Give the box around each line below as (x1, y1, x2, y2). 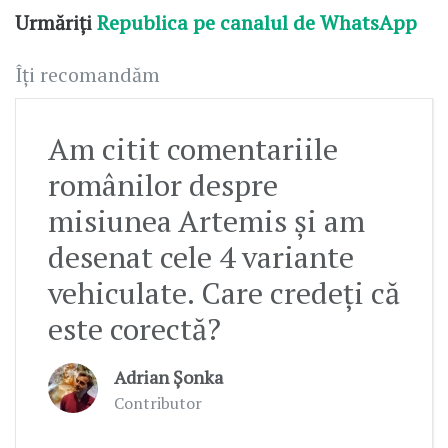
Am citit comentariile (48, 128, 338, 169)
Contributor (114, 391, 202, 414)
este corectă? (48, 308, 221, 349)
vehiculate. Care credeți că (48, 272, 400, 313)
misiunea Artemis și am (48, 200, 365, 241)
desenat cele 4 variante (48, 236, 354, 277)
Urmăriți (15, 8, 97, 36)
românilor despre (48, 164, 278, 205)
